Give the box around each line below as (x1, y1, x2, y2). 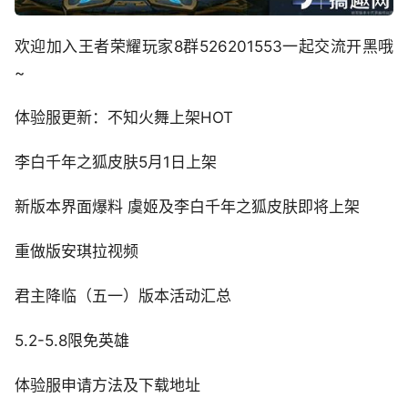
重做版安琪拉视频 (15, 241, 138, 260)
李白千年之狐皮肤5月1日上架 (15, 152, 217, 171)
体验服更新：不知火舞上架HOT (15, 107, 233, 127)
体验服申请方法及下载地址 (15, 375, 200, 394)
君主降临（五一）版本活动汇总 (15, 286, 231, 305)
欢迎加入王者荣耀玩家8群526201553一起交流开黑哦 (15, 36, 393, 56)
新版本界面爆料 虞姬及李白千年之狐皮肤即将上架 (15, 197, 360, 216)
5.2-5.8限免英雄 (15, 331, 129, 350)
